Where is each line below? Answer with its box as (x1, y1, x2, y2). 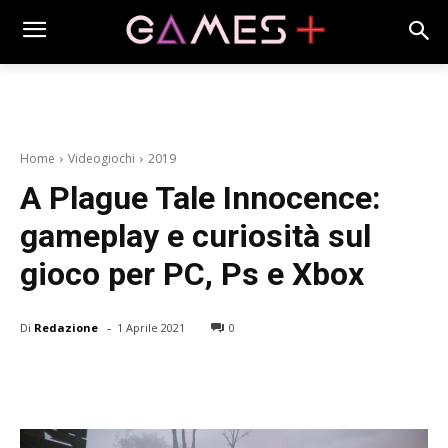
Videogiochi (68, 150, 135, 168)
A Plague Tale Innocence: (20, 179, 381, 218)
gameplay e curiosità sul (20, 217, 371, 256)
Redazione (34, 319, 98, 335)
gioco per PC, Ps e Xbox (20, 255, 364, 294)
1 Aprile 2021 (117, 320, 185, 336)
